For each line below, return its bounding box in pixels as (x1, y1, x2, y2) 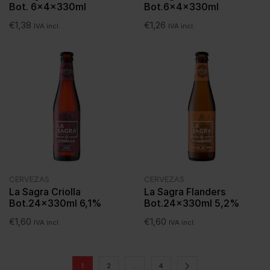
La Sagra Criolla (9, 186, 81, 198)
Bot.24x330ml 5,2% (144, 197, 239, 210)
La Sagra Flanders (144, 186, 225, 198)
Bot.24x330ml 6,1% (9, 197, 101, 210)
